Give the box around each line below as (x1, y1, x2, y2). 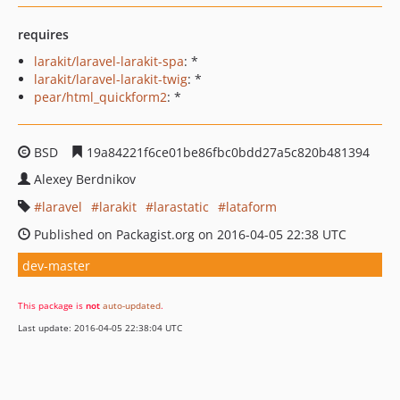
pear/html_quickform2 (34, 88, 167, 105)
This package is (18, 299, 86, 312)
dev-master (22, 256, 90, 274)
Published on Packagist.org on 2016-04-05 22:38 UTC (30, 226, 346, 243)
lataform (226, 198, 277, 215)
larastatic (154, 198, 209, 215)
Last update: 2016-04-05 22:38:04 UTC (18, 321, 182, 334)
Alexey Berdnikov (34, 171, 136, 187)
